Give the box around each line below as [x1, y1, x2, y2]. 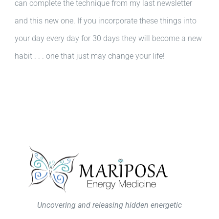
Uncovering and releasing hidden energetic [37, 200, 182, 210]
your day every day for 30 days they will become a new [15, 34, 202, 43]
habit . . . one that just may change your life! [15, 51, 165, 61]
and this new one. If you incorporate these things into [15, 16, 197, 25]
